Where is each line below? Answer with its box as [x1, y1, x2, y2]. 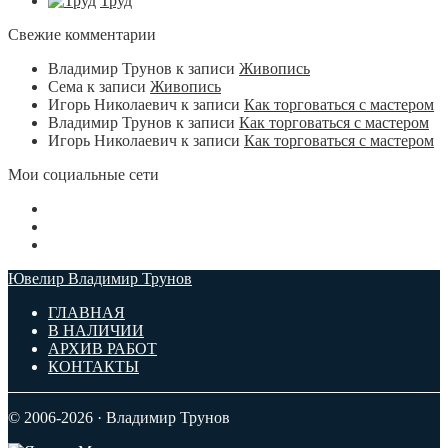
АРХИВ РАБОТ [48, 339, 157, 357]
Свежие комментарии [8, 25, 156, 43]
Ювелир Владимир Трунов [8, 269, 192, 287]
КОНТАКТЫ [48, 357, 139, 375]
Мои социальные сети [8, 165, 159, 183]
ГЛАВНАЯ [48, 303, 125, 321]
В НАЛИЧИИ [48, 321, 144, 339]
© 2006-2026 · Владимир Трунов [8, 408, 230, 426]
